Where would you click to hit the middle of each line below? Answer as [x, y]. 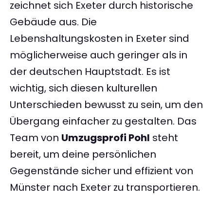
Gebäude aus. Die [53, 22]
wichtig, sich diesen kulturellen [83, 88]
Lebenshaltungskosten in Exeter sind [100, 39]
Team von [36, 138]
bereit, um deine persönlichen [83, 154]
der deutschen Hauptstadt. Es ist [90, 72]
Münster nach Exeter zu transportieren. [105, 188]
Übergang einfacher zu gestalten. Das [103, 121]
